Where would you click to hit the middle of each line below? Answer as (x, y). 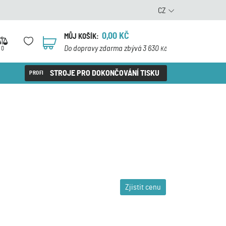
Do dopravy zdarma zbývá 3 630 (112, 48)
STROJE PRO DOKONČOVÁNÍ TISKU (105, 73)
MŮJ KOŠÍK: (81, 37)
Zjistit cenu (143, 187)
